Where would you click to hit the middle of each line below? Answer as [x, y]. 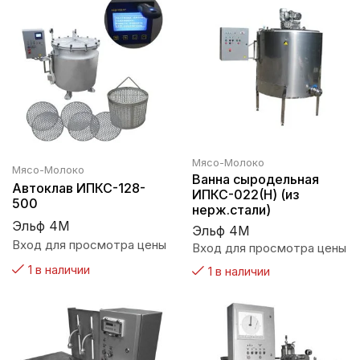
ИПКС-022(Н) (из [245, 194]
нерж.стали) [231, 209]
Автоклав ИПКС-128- [79, 188]
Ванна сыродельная [256, 179]
